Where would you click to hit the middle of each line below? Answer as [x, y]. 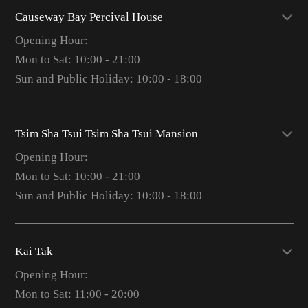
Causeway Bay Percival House [89, 16]
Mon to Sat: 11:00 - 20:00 [77, 294]
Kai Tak [34, 251]
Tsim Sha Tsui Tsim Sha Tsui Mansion [106, 134]
